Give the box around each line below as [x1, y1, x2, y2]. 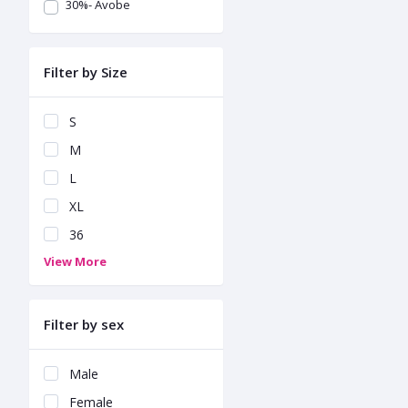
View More [44, 253, 107, 270]
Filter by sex [44, 315, 124, 333]
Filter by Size [44, 63, 127, 81]
